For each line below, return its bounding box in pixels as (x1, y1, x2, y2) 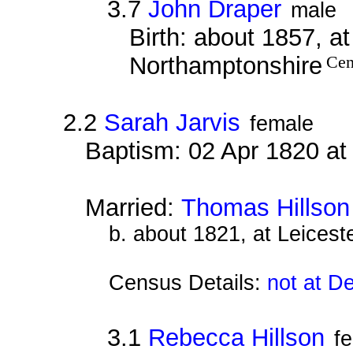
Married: (84, 193, 181, 221)
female (249, 111, 314, 136)
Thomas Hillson (180, 193, 350, 221)
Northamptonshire (128, 51, 322, 80)
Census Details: (108, 270, 267, 295)
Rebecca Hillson (147, 323, 325, 351)
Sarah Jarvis (104, 108, 241, 136)
